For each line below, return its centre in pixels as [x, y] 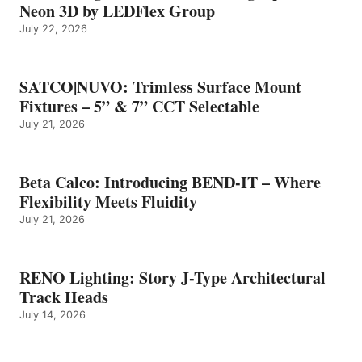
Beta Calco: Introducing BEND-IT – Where [170, 182]
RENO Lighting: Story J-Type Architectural [173, 277]
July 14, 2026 [53, 314]
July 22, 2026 [53, 28]
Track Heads [64, 297]
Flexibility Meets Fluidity [108, 201]
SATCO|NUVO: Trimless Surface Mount [160, 86]
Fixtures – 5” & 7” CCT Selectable [139, 106]
